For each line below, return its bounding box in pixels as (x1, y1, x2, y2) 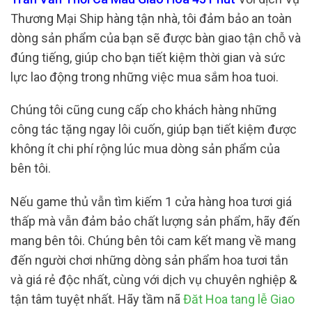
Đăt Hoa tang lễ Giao (183, 291, 295, 306)
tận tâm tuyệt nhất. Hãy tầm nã (10, 291, 183, 306)
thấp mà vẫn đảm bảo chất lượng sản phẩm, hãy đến (10, 213, 300, 228)
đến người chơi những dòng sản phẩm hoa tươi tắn (10, 252, 288, 267)
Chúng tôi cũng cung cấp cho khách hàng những (10, 102, 276, 118)
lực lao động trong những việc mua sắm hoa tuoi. (10, 69, 279, 84)
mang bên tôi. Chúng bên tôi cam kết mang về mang (10, 233, 296, 248)
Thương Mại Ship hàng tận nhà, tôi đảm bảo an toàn (10, 10, 292, 26)
